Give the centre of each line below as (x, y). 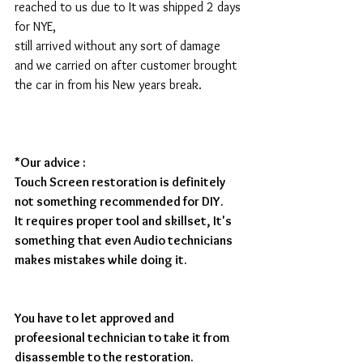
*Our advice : (51, 163)
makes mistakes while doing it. (101, 260)
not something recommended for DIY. (119, 202)
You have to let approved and (96, 318)
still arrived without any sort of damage (119, 46)
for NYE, (38, 27)
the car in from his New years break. (110, 85)
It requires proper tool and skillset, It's (124, 221)
